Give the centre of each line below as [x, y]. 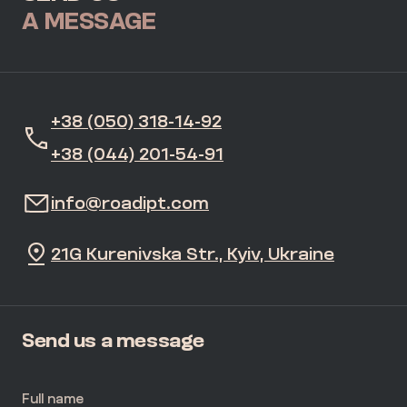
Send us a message [113, 340]
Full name [53, 399]
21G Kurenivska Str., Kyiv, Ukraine [193, 254]
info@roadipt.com [130, 203]
